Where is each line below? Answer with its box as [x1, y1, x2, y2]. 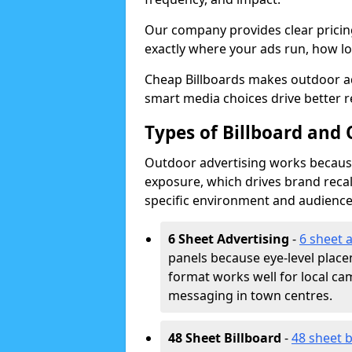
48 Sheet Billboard [168, 329, 281, 346]
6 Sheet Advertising [168, 230, 289, 247]
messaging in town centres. [168, 287, 332, 304]
